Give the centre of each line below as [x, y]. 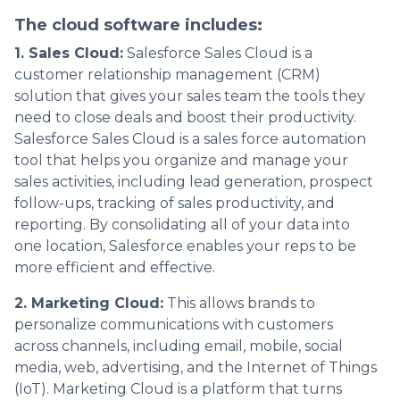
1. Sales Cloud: [69, 53]
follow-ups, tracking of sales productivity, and [175, 203]
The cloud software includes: [138, 25]
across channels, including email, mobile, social [179, 346]
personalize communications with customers [174, 324]
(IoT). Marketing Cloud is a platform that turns [178, 388]
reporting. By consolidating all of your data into [182, 224]
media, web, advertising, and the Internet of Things [196, 367]
